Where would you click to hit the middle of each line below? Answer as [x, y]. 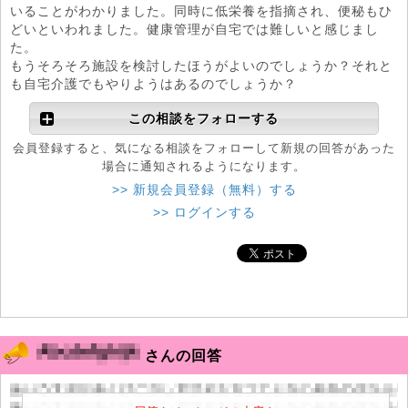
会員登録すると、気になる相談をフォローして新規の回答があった [204, 148]
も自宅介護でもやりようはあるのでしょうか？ [153, 84]
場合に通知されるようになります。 [204, 166]
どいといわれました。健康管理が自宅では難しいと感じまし [194, 29]
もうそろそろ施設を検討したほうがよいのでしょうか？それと [201, 66]
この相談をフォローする [204, 118]
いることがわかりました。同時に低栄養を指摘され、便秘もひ [201, 11]
